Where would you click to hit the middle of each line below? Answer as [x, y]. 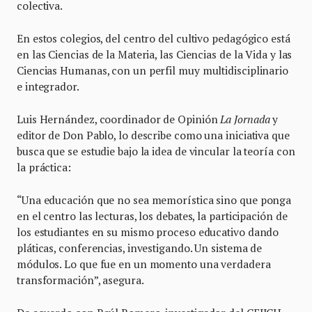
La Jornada [247, 119]
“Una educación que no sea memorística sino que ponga [154, 200]
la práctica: [44, 167]
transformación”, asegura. [81, 280]
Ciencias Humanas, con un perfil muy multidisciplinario [153, 71]
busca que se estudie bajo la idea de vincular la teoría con [156, 151]
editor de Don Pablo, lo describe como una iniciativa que [153, 135]
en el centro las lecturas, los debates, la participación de [152, 216]
